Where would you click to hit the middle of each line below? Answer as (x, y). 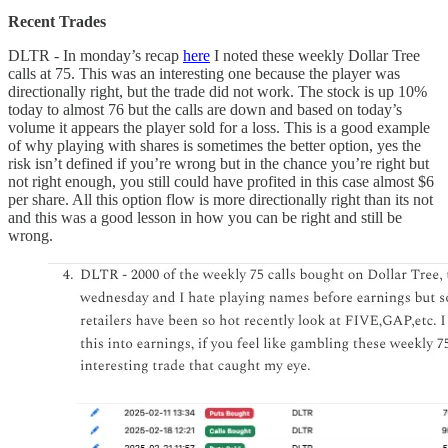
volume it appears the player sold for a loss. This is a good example (219, 127)
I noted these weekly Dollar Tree (315, 55)
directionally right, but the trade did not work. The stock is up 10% (217, 91)
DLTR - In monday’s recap (95, 55)
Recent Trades (57, 21)
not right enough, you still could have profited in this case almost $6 (221, 181)
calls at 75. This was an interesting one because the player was (204, 73)
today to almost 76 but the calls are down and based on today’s (205, 109)
